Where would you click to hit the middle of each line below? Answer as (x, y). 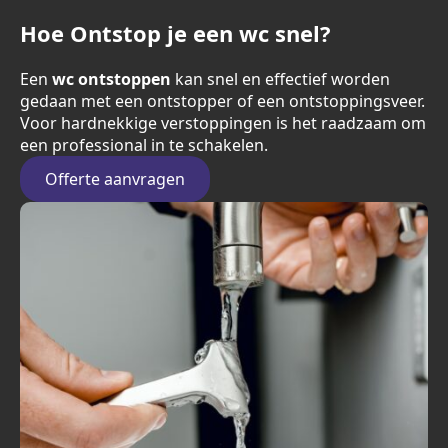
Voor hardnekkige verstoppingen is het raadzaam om (223, 123)
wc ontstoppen (111, 79)
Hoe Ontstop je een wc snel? (175, 33)
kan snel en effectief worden (280, 79)
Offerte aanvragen (115, 179)
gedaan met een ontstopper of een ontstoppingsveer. (222, 101)
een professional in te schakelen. (144, 145)
